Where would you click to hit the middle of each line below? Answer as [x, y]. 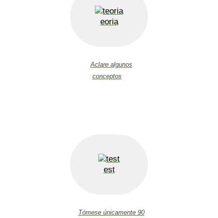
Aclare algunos [111, 64]
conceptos [107, 76]
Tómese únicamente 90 [111, 213]
